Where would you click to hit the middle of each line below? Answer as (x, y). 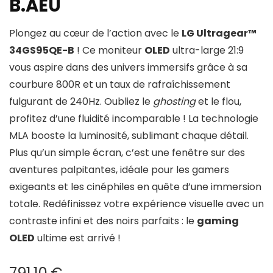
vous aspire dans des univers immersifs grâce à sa (128, 67)
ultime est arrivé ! (78, 238)
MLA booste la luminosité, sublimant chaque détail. (129, 136)
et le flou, (218, 101)
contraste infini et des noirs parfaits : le (103, 221)
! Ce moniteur (109, 50)
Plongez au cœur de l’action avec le (95, 33)
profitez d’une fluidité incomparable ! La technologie (134, 119)
